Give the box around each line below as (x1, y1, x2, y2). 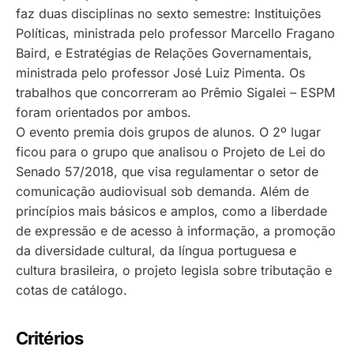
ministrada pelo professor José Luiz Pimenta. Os (16, 65, 305, 81)
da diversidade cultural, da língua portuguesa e (16, 243, 296, 258)
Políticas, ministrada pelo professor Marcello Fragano (16, 25, 335, 41)
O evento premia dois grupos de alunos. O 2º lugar (16, 124, 321, 140)
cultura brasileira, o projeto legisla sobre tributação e (16, 262, 332, 278)
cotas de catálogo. (16, 282, 127, 298)
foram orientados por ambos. (16, 104, 191, 120)
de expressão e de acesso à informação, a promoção (16, 223, 336, 239)
